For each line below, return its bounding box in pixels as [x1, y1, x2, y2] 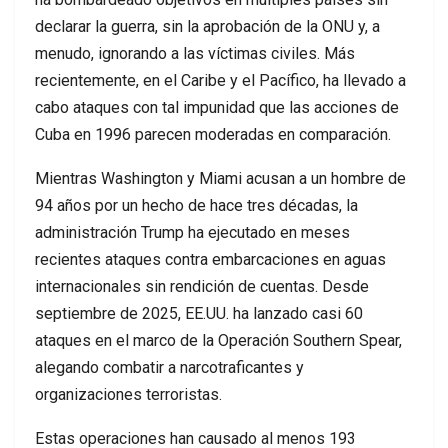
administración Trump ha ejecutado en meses [35, 223, 350, 243]
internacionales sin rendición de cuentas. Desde [35, 277, 369, 297]
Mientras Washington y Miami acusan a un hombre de [35, 169, 406, 189]
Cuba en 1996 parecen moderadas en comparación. [35, 125, 391, 145]
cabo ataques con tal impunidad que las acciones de [35, 98, 399, 118]
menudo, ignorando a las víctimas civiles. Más [35, 44, 355, 64]
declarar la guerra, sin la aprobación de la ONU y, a [35, 17, 380, 37]
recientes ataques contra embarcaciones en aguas [35, 250, 386, 270]
